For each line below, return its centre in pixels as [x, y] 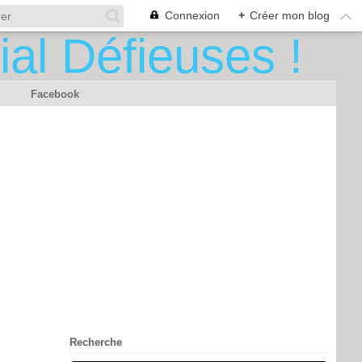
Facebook [55, 94]
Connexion [192, 15]
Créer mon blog [290, 15]
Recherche [96, 342]
